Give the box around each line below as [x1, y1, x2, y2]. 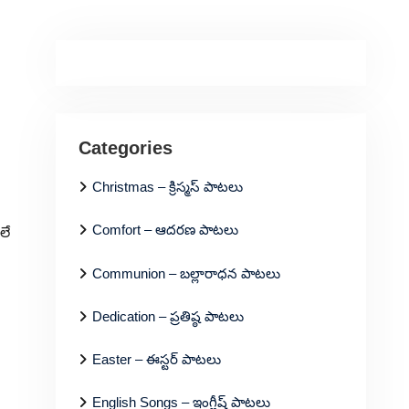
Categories [79, 138, 173, 158]
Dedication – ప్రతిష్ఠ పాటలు [92, 308, 244, 324]
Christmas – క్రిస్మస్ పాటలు [92, 179, 243, 194]
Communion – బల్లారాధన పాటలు [92, 265, 280, 281]
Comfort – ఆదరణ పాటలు [92, 222, 238, 238]
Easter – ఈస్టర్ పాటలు [92, 351, 221, 367]
